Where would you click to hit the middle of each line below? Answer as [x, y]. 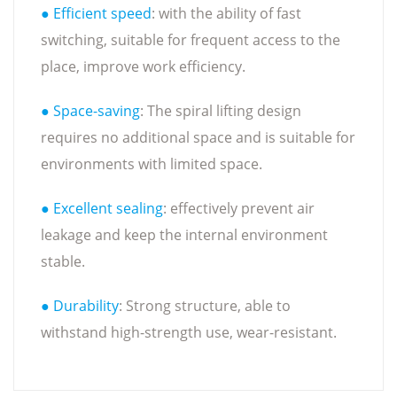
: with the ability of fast [226, 13]
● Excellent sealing [102, 208]
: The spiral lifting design [221, 110]
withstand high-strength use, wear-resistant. [189, 332]
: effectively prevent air [239, 208]
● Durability [80, 305]
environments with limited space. [152, 163]
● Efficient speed [96, 13]
